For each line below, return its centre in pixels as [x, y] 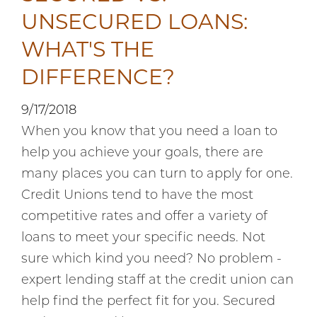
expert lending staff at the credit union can [157, 281]
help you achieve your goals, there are [142, 153]
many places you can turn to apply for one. [157, 174]
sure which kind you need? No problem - [151, 259]
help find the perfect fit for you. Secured [148, 302]
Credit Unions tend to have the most [137, 196]
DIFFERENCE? [98, 77]
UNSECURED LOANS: [134, 22]
